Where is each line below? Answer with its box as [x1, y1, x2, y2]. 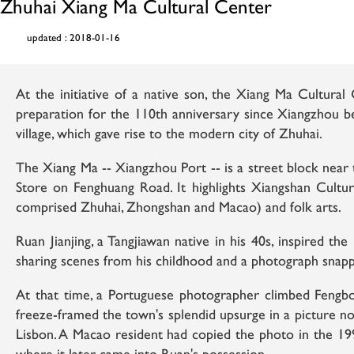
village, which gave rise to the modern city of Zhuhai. [16, 129, 322, 141]
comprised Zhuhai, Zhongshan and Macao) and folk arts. [16, 202, 341, 215]
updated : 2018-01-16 [27, 34, 120, 43]
